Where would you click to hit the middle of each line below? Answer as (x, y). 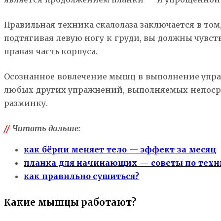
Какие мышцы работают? (70, 203)
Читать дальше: (45, 129)
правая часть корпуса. (51, 52)
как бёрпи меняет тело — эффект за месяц (120, 150)
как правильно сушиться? (82, 176)
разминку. (26, 103)
